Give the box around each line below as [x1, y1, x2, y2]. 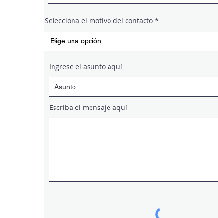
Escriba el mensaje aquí [49, 103, 127, 112]
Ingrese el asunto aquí [49, 62, 122, 71]
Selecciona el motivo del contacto [45, 16, 153, 25]
